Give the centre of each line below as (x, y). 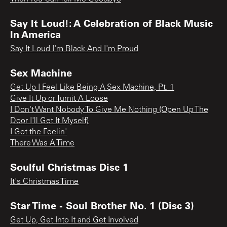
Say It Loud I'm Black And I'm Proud (74, 49)
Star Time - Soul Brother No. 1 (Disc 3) (102, 205)
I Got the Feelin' (39, 132)
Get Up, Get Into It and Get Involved (74, 220)
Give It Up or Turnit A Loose (59, 99)
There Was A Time (42, 143)
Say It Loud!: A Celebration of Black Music (111, 23)
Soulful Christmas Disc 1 (69, 166)
